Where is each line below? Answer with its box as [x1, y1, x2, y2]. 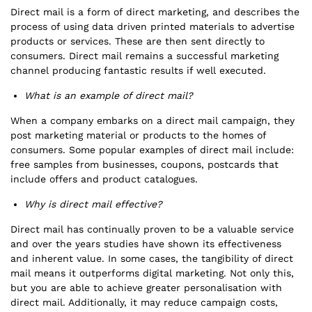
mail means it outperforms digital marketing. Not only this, [10, 267, 294, 279]
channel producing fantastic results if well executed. [10, 65, 270, 76]
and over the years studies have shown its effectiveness [10, 238, 281, 249]
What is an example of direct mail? [24, 90, 193, 101]
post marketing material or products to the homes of [10, 130, 266, 141]
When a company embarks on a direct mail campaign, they [10, 115, 295, 126]
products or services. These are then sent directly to [10, 36, 265, 47]
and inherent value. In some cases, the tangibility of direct [10, 253, 293, 264]
